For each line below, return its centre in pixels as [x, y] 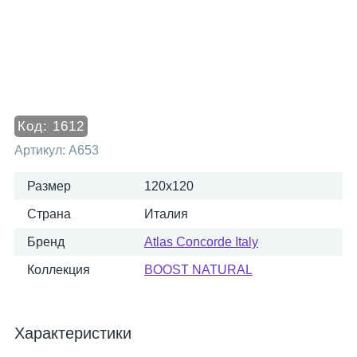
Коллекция [59, 270]
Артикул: [41, 150]
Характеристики [73, 333]
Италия [166, 214]
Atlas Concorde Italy [201, 242]
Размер [49, 186]
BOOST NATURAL [198, 270]
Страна [49, 214]
